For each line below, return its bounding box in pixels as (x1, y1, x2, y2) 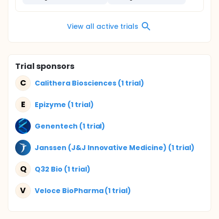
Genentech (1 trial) (35, 121, 106, 131)
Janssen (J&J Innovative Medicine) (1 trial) (35, 142, 195, 153)
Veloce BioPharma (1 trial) (35, 185, 131, 196)
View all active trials (67, 21, 138, 31)
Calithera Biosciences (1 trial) (35, 78, 145, 88)
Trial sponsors (15, 61, 74, 72)
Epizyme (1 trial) (35, 99, 94, 109)
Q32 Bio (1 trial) (35, 164, 90, 174)
